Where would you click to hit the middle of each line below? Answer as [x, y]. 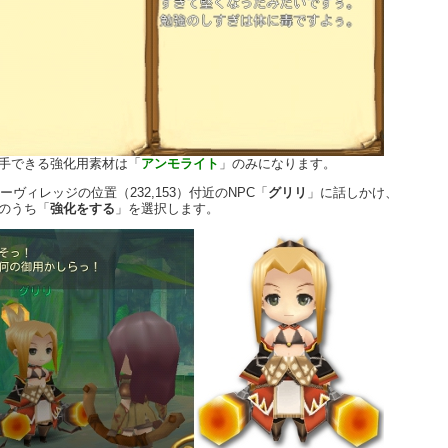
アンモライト [180, 164]
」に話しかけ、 [352, 192]
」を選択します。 [167, 208]
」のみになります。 [277, 164]
